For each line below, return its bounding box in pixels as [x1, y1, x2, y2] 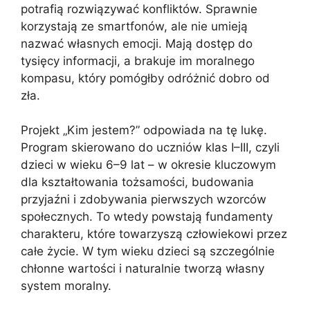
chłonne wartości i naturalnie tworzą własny [21, 262, 264, 276]
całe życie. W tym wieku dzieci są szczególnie [21, 244, 275, 259]
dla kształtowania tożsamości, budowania [21, 175, 254, 190]
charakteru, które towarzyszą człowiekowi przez [21, 227, 287, 241]
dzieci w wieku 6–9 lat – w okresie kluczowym [21, 158, 276, 172]
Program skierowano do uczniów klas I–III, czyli [21, 140, 280, 155]
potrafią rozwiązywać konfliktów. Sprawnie [21, 1, 257, 16]
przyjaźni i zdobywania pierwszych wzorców [21, 192, 266, 207]
